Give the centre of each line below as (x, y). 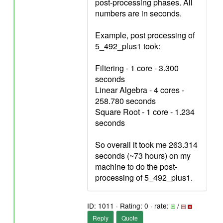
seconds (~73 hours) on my (143, 156)
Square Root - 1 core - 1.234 (145, 112)
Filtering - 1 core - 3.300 (137, 68)
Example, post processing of (145, 35)
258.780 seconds (125, 101)
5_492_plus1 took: (128, 46)
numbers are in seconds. (138, 13)
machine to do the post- (136, 167)
